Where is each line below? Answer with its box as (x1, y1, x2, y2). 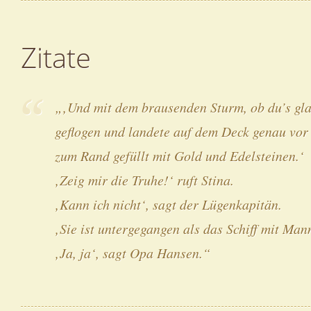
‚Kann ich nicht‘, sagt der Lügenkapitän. (55, 194, 283, 213)
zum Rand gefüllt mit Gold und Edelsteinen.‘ (55, 146, 305, 165)
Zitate (20, 39, 91, 77)
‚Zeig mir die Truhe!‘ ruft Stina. (55, 170, 235, 189)
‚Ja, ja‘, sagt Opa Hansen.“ (55, 243, 211, 262)
